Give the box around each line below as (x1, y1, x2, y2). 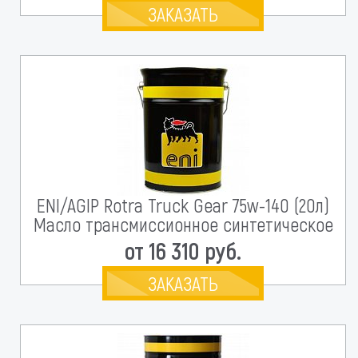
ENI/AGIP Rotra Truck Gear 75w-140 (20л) (37, 193, 329, 217)
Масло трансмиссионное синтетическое (33, 213, 333, 236)
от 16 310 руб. (125, 236, 241, 265)
